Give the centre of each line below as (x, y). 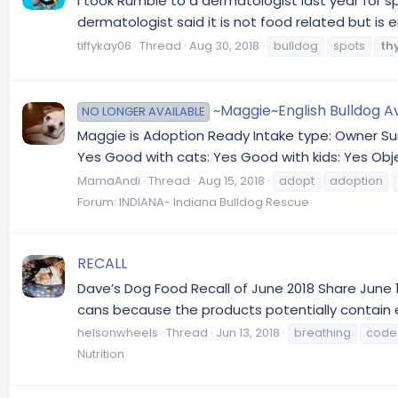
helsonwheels (118, 333)
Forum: (98, 202)
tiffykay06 (104, 45)
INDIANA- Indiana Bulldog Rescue (214, 202)
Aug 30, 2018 (224, 45)
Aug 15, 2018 (231, 180)
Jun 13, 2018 (248, 333)
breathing (322, 333)
